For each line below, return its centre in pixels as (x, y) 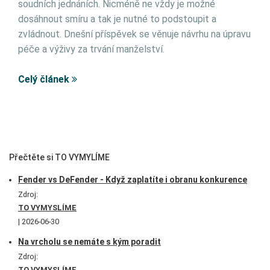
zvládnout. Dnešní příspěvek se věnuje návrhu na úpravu (134, 34)
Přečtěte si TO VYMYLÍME (59, 157)
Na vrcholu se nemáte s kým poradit (89, 242)
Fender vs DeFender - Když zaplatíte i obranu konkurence (133, 180)
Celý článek (45, 79)
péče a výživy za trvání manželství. (91, 49)
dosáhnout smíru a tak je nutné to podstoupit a (117, 19)
